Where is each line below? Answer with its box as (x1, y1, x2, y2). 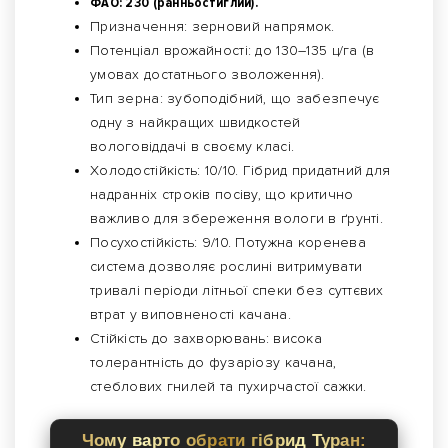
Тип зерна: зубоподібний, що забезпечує (90, 90, 380, 108)
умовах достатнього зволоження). (90, 66, 325, 84)
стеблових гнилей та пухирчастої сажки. (90, 378, 367, 396)
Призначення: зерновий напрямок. (90, 18, 335, 36)
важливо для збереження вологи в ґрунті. (90, 210, 383, 228)
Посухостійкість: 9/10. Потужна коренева (90, 234, 366, 252)
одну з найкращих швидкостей (90, 114, 301, 132)
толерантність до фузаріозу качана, (90, 354, 337, 372)
